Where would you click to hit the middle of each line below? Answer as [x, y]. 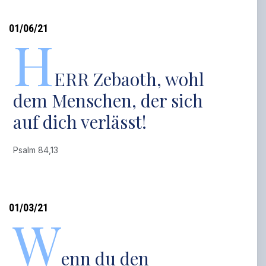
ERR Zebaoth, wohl [129, 79]
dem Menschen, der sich [108, 100]
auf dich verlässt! [80, 122]
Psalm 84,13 [38, 150]
